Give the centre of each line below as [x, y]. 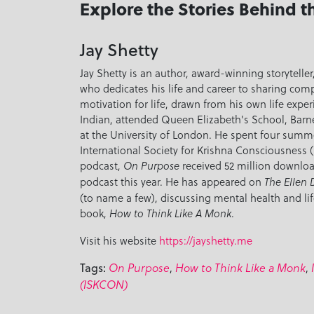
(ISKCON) [104, 284]
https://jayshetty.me [206, 240]
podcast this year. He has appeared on [172, 181]
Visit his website [120, 240]
